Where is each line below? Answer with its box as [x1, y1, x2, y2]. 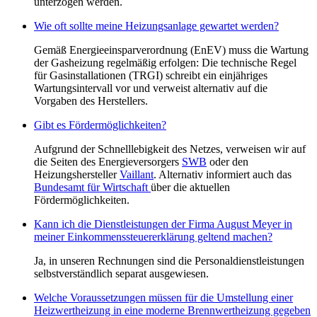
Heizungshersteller [34, 168, 120, 180]
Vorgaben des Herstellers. [34, 94, 148, 107]
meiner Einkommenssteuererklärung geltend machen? [34, 230, 272, 243]
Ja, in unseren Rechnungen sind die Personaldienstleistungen [34, 254, 304, 267]
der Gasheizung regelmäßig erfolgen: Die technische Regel [34, 56, 296, 69]
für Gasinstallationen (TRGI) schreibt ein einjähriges [34, 69, 267, 81]
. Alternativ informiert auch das [154, 168, 292, 180]
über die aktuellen [151, 180, 230, 193]
